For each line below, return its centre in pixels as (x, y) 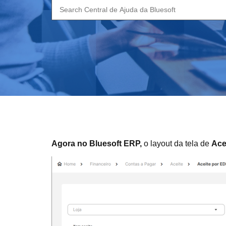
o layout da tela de (177, 144)
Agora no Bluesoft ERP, (97, 144)
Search (65, 6)
